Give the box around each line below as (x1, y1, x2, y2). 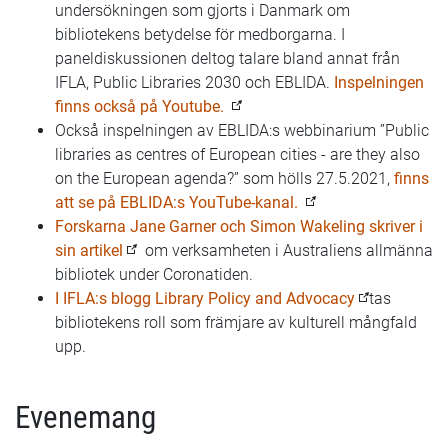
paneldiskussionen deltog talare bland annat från (55, 49, 400, 68)
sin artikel (55, 241, 123, 260)
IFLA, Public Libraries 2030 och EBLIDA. (55, 73, 334, 92)
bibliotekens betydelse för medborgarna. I (55, 25, 345, 44)
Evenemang (15, 399, 156, 436)
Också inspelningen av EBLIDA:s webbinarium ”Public (55, 121, 429, 140)
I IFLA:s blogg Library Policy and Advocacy (55, 289, 359, 308)
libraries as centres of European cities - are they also (55, 145, 420, 164)
